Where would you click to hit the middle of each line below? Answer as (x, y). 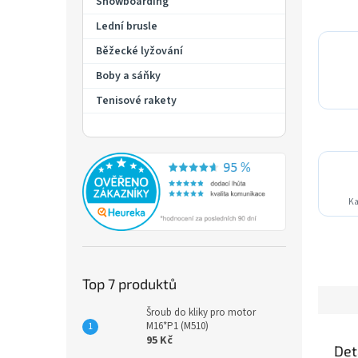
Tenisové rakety (136, 101)
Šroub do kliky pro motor (201, 312)
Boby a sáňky (128, 76)
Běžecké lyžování (139, 51)
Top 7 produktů (129, 283)
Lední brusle (127, 26)
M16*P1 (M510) (177, 326)
